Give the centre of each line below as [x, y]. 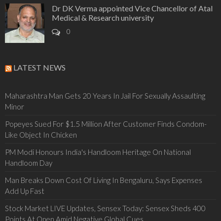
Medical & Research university [103, 18]
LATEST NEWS [39, 68]
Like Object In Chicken [41, 135]
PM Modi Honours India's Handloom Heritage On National [98, 152]
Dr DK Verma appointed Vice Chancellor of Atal [132, 8]
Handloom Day [29, 163]
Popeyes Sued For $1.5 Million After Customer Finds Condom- [106, 124]
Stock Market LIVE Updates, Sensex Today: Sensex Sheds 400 [105, 208]
